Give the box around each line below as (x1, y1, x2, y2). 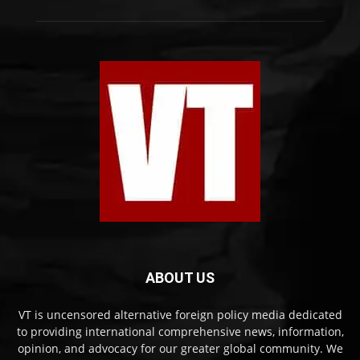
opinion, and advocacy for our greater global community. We (17, 341, 343, 357)
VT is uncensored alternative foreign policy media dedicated (18, 307, 342, 323)
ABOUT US (145, 269, 215, 287)
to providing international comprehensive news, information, (16, 324, 344, 340)
